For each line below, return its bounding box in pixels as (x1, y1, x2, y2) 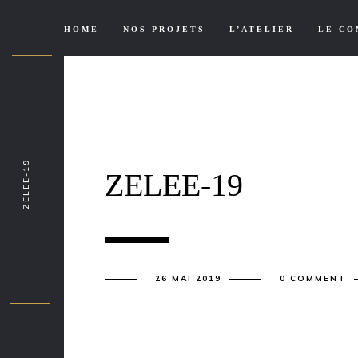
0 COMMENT (279, 273, 346, 284)
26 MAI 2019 (154, 273, 221, 284)
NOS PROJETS (123, 25, 205, 34)
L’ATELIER (229, 25, 294, 34)
